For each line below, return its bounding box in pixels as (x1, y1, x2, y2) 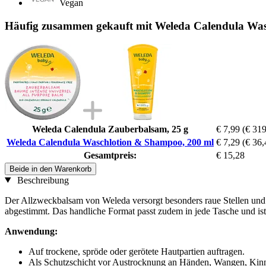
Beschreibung (14, 175, 69, 185)
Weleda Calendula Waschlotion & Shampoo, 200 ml (7, 137, 214, 147)
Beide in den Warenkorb (9, 164, 91, 173)
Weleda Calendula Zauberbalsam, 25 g (32, 123, 188, 134)
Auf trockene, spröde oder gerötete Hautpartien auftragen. (28, 246, 245, 256)
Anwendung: (5, 226, 58, 236)
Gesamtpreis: (84, 150, 137, 160)
